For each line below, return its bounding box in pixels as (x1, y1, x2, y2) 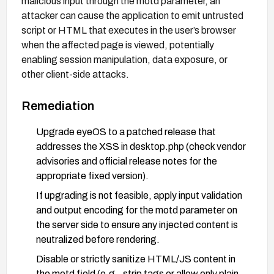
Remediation (21, 98, 94, 113)
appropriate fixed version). (36, 170, 149, 181)
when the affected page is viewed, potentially (21, 39, 214, 50)
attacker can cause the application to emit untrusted (21, 10, 243, 21)
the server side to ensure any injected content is (36, 219, 238, 230)
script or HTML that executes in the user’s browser (21, 24, 236, 35)
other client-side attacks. (21, 68, 129, 80)
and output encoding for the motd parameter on (36, 204, 237, 215)
